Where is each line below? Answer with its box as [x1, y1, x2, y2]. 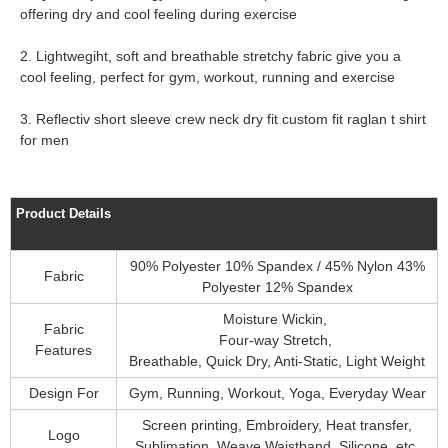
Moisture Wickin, [223, 311, 331, 327]
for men [20, 132, 73, 148]
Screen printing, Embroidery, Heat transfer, [142, 417, 412, 433]
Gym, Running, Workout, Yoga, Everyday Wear [128, 385, 426, 401]
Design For [28, 385, 99, 401]
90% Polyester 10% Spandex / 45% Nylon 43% [129, 258, 425, 274]
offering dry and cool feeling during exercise [20, 6, 297, 22]
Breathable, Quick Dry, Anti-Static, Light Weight [129, 353, 425, 369]
